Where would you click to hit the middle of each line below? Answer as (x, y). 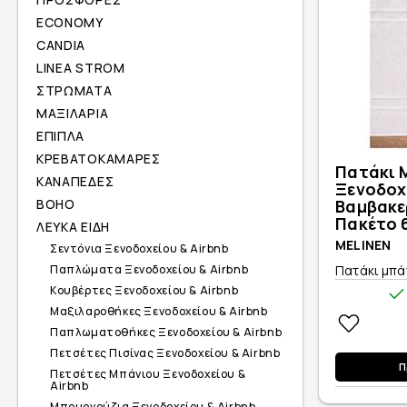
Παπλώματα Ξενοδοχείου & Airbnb (149, 270)
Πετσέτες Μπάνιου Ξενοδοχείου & (148, 374)
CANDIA (61, 45)
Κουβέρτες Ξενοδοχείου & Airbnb (144, 291)
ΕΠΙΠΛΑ (61, 136)
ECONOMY (70, 23)
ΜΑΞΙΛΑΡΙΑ (73, 114)
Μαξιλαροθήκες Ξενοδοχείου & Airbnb (159, 312)
